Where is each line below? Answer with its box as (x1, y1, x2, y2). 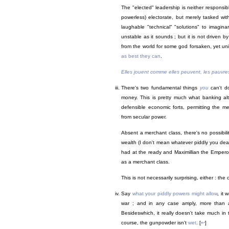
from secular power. (121, 114, 167, 120)
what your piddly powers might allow (132, 191, 218, 197)
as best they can (121, 53, 161, 59)
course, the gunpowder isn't (121, 220, 188, 226)
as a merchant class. (121, 159, 170, 165)
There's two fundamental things (121, 85, 200, 91)
